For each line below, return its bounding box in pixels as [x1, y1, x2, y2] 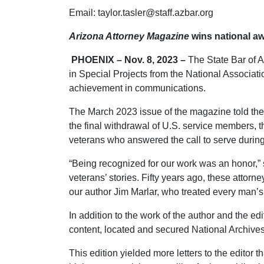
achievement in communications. [69, 83, 206, 93]
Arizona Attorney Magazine [69, 31, 189, 41]
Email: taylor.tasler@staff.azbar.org [69, 8, 213, 18]
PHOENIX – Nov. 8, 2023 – [71, 55, 186, 65]
